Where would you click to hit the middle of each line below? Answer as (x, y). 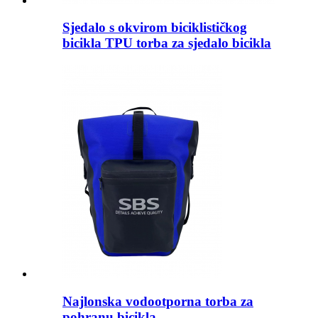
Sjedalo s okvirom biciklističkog (155, 28)
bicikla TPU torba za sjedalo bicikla (167, 43)
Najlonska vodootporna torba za (158, 301)
